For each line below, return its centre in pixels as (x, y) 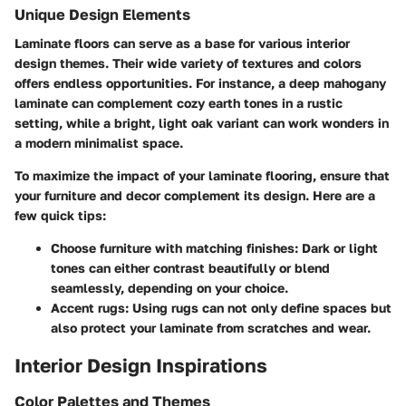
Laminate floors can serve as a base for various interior (182, 43)
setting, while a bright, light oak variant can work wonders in (202, 123)
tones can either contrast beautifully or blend (190, 268)
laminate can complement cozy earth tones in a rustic (179, 103)
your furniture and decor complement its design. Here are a (195, 196)
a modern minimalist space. (99, 143)
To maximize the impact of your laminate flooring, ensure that (202, 176)
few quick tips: (60, 216)
